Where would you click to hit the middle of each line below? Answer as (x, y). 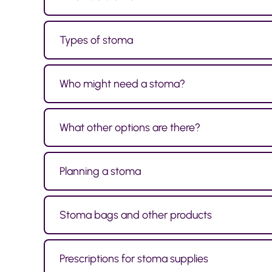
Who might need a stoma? (122, 83)
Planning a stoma (100, 171)
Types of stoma (96, 40)
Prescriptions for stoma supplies (134, 258)
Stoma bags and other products (136, 215)
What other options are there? (130, 127)
